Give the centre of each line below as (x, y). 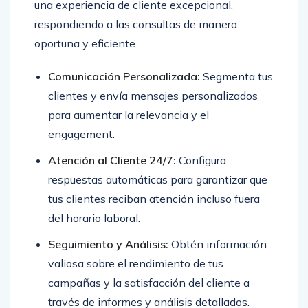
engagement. (81, 134)
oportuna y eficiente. (86, 44)
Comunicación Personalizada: (124, 77)
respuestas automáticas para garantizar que (158, 180)
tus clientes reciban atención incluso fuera (154, 199)
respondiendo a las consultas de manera (136, 24)
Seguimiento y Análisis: (108, 244)
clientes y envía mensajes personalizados (153, 96)
